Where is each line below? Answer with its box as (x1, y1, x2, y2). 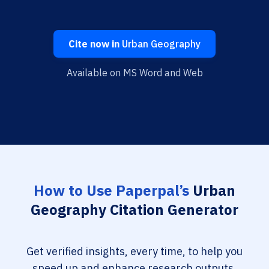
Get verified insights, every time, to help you (26, 244, 243, 258)
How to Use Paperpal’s (34, 181, 189, 200)
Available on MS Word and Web (66, 67, 203, 79)
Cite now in (68, 38, 119, 50)
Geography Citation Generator (31, 200, 238, 219)
